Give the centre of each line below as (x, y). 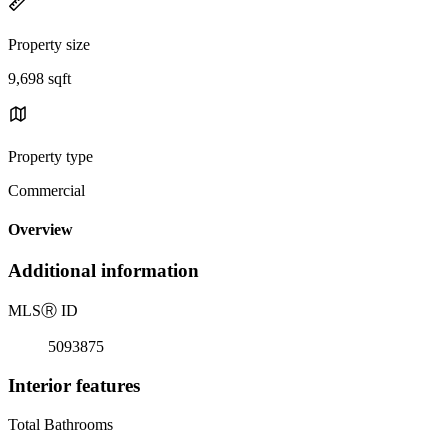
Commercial (46, 190)
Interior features (74, 385)
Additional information (103, 271)
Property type (50, 156)
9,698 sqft (39, 78)
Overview (40, 230)
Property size (49, 44)
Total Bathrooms (60, 424)
